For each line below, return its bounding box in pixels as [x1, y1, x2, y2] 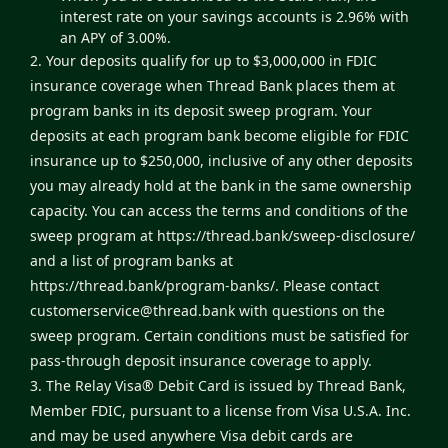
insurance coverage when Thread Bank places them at [30, 76, 395, 96]
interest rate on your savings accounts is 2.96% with [60, 7, 409, 27]
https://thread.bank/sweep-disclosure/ [157, 226, 415, 246]
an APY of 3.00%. [60, 28, 171, 48]
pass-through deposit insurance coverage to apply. [30, 351, 372, 371]
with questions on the [239, 301, 385, 321]
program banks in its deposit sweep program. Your [30, 101, 372, 121]
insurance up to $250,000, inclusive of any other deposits [30, 151, 413, 171]
